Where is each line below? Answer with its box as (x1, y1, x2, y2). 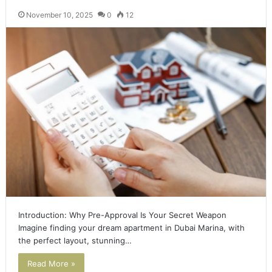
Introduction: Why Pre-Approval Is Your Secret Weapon (18, 210, 226, 220)
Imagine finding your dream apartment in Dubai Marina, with (18, 223, 245, 233)
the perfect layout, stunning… (18, 236, 132, 246)
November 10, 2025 (25, 10, 93, 20)
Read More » (27, 259, 75, 269)
